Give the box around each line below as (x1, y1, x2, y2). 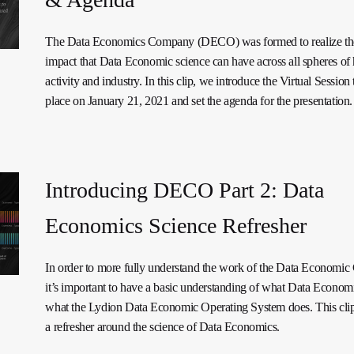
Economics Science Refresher (45, 213, 307, 239)
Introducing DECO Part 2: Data (45, 178, 325, 203)
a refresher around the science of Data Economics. (45, 320, 280, 334)
